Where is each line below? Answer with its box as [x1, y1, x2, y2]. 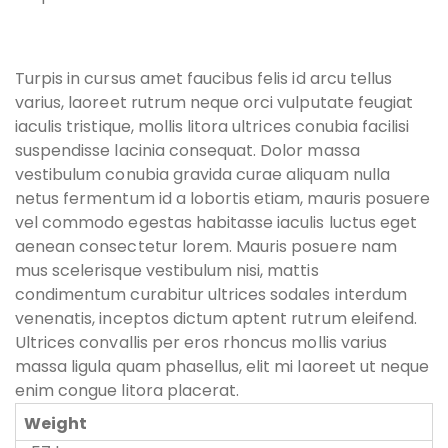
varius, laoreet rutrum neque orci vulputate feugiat [15, 91, 414, 114]
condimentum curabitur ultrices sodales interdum [15, 283, 407, 306]
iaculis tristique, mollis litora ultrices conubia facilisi [15, 115, 410, 138]
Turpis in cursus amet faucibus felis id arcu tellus [15, 67, 393, 90]
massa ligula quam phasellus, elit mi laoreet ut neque [15, 355, 430, 378]
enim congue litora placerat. [15, 379, 240, 402]
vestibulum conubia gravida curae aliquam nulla [15, 163, 390, 186]
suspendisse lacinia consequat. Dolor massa [15, 139, 360, 162]
